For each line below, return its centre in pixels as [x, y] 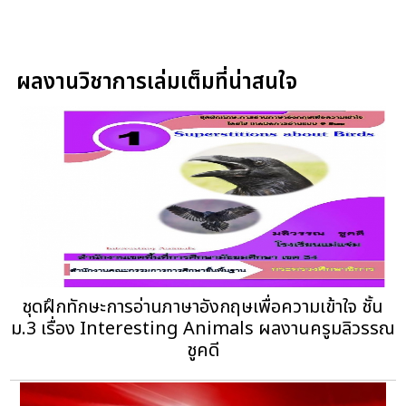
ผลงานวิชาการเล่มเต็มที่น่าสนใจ [157, 83]
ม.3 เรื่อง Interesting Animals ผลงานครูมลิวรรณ [203, 329]
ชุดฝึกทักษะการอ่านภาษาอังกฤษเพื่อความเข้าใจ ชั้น [203, 308]
